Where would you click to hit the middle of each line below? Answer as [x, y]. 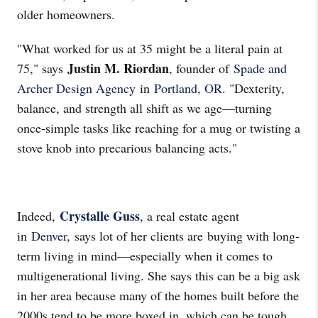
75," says [42, 68]
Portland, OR [188, 88]
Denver [49, 236]
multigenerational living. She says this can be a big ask [159, 275]
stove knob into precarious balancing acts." [127, 148]
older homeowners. [66, 14]
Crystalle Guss [100, 216]
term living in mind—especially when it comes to [145, 256]
